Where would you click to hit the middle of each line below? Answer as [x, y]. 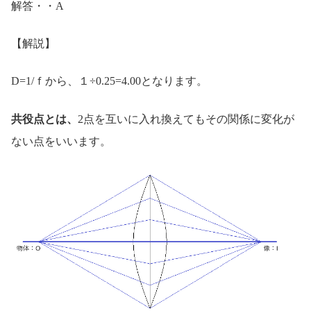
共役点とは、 [44, 119]
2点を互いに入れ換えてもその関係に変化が [186, 119]
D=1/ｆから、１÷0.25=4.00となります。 [109, 81]
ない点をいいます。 [61, 141]
